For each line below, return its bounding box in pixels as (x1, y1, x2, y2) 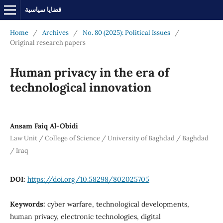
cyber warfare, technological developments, (47, 199, 189, 209)
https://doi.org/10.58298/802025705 (27, 174, 149, 184)
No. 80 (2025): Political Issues (82, 28, 170, 37)
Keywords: (9, 199, 47, 209)
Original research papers (9, 38, 86, 47)
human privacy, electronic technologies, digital (9, 212, 161, 221)
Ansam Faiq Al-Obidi (9, 121, 78, 130)
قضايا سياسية (24, 5, 61, 14)
